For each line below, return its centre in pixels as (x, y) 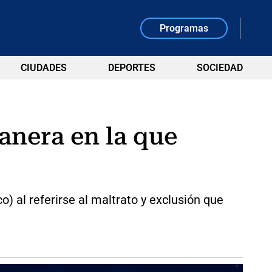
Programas (184, 28)
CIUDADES (43, 68)
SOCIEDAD (219, 68)
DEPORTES (131, 68)
